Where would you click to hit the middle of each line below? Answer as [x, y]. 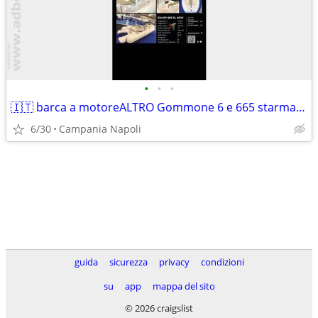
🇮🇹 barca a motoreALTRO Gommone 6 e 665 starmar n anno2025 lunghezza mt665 [301, 107]
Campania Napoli [100, 129]
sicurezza [128, 262]
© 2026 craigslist [159, 308]
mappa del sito [183, 286]
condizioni [222, 262]
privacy [174, 262]
